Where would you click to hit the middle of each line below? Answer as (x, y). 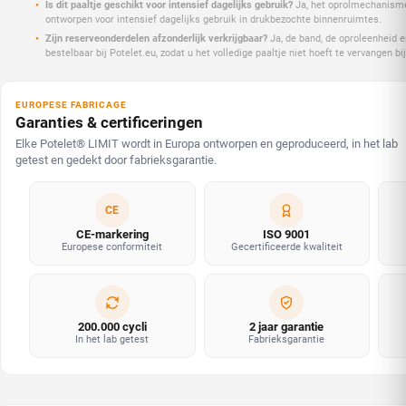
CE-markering (112, 235)
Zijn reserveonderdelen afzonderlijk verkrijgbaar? (156, 39)
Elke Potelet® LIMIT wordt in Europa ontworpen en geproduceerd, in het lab (207, 144)
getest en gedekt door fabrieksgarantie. (116, 160)
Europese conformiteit (112, 247)
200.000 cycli (112, 327)
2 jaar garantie (287, 327)
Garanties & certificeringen (109, 123)
